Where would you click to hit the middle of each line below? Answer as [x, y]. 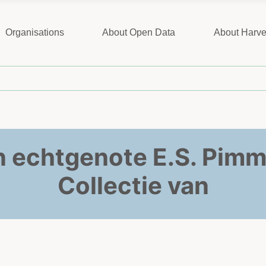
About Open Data [139, 33]
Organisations [34, 33]
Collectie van [133, 186]
